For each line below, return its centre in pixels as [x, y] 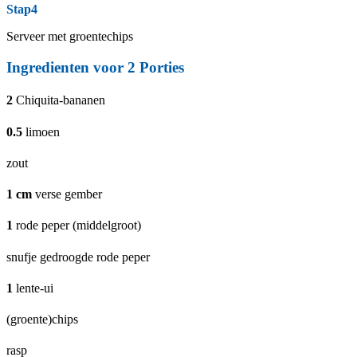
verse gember [69, 194]
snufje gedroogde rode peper [78, 257]
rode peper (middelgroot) [78, 226]
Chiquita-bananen [61, 100]
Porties [160, 68]
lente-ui [35, 288]
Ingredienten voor [67, 68]
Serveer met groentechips [70, 37]
